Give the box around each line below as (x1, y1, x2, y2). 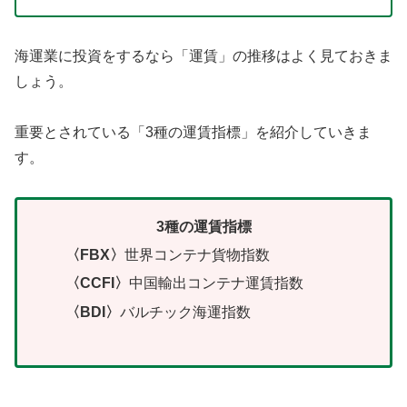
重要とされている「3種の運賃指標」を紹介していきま (15, 124, 372, 141)
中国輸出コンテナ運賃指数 (129, 275, 304, 292)
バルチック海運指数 (120, 303, 252, 320)
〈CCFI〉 (65, 275, 130, 292)
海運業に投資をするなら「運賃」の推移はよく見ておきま (15, 47, 392, 64)
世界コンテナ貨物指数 (124, 247, 271, 263)
